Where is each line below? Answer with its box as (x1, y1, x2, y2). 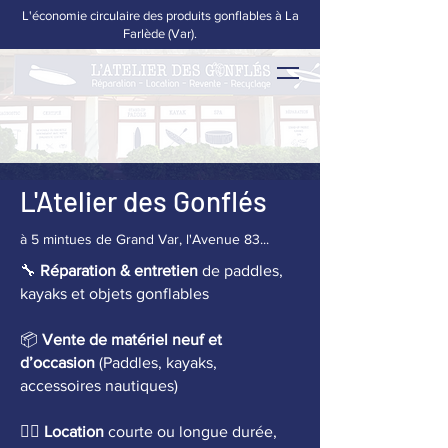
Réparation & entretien (40, 262, 198, 279)
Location (44, 423, 104, 440)
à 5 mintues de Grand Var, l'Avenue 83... (20, 231, 269, 247)
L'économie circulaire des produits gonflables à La (21, 8, 299, 23)
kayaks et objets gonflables (20, 285, 209, 302)
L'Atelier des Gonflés (20, 184, 267, 218)
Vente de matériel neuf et (42, 331, 222, 348)
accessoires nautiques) (20, 377, 178, 394)
